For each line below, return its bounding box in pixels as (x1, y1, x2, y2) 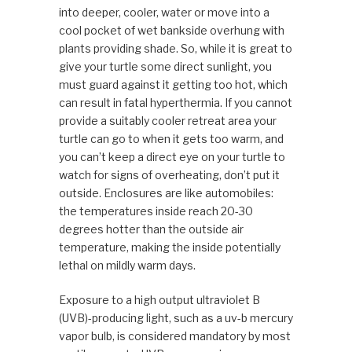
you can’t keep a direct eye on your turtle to (58, 150, 285, 164)
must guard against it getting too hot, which (58, 78, 288, 92)
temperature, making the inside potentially (58, 240, 280, 255)
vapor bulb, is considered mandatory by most (58, 329, 291, 343)
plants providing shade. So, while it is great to (58, 42, 292, 56)
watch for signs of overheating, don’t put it (58, 168, 280, 182)
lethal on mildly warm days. (58, 258, 196, 273)
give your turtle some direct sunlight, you (58, 60, 272, 74)
